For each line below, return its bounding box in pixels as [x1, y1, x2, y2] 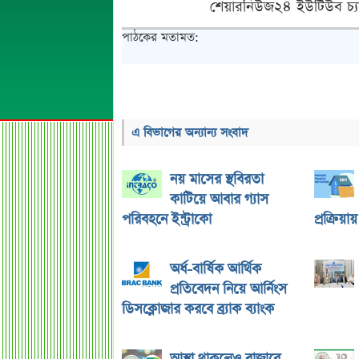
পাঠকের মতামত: [122, 29, 199, 46]
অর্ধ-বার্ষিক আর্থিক [170, 260, 261, 279]
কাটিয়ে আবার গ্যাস [170, 190, 268, 209]
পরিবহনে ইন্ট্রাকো [122, 210, 212, 229]
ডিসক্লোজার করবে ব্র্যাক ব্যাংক [122, 300, 274, 319]
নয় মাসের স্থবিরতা [170, 170, 264, 189]
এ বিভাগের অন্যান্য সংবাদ [131, 124, 248, 141]
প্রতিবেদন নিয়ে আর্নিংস [170, 280, 287, 299]
